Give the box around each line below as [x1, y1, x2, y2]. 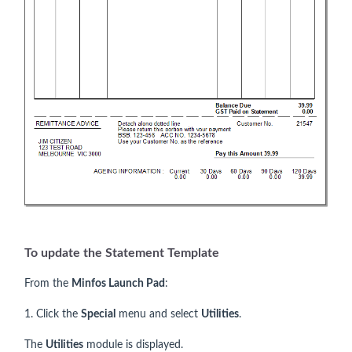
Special [81, 309, 115, 321]
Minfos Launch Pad [71, 278, 165, 290]
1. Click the [24, 309, 81, 321]
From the [24, 278, 71, 290]
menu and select [115, 309, 201, 321]
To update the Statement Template [24, 247, 219, 260]
